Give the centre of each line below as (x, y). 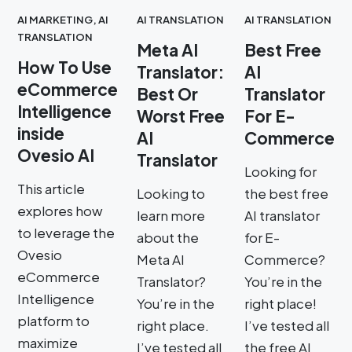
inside (41, 133)
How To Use (64, 67)
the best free (286, 193)
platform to (53, 320)
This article (51, 188)
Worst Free (181, 115)
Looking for (280, 171)
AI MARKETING (55, 19)
